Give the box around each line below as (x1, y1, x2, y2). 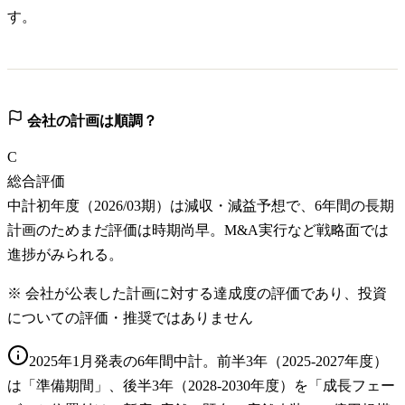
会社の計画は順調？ (24, 113, 157, 129)
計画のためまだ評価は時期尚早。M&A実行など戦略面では (7, 222, 389, 239)
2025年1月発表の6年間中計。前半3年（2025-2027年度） (29, 353, 388, 370)
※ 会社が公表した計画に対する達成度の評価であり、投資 (7, 286, 387, 302)
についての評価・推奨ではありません (7, 310, 253, 326)
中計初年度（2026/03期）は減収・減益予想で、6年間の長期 (7, 198, 394, 214)
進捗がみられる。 (7, 247, 123, 263)
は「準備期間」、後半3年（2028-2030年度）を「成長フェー (7, 378, 395, 394)
